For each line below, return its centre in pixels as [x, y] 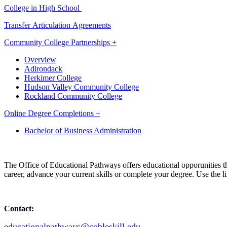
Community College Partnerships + [60, 42]
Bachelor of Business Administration [83, 130]
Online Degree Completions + [52, 113]
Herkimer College [53, 78]
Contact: [19, 208]
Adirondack [43, 68]
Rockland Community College [73, 96]
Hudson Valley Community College [82, 87]
